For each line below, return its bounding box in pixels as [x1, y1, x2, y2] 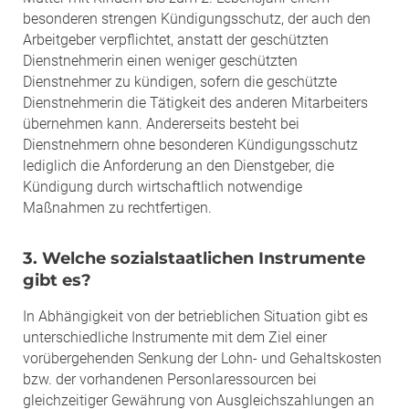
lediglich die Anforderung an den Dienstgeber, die [23, 156, 334, 174]
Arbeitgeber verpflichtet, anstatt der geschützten [23, 30, 329, 48]
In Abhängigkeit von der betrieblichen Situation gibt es [23, 307, 368, 325]
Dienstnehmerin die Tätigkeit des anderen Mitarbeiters [23, 93, 368, 111]
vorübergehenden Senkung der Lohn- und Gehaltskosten [23, 349, 382, 367]
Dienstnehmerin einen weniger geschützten [23, 51, 298, 69]
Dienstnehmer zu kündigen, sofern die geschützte [23, 72, 337, 90]
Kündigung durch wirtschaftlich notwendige [23, 177, 302, 195]
